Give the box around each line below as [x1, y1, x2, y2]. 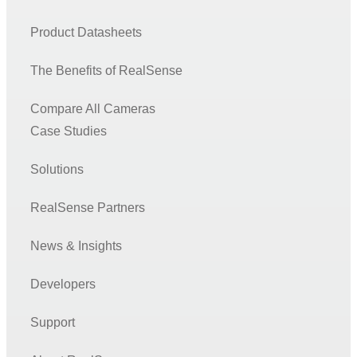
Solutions [30, 162, 84, 176]
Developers [30, 277, 96, 291]
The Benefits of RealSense [30, 63, 182, 77]
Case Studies [30, 124, 107, 138]
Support [30, 315, 75, 329]
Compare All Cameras [30, 101, 155, 116]
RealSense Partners [30, 200, 145, 214]
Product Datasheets [30, 25, 142, 39]
